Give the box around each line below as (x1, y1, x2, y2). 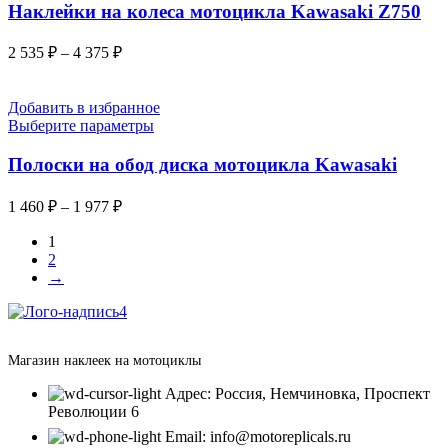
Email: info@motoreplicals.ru (165, 427, 351, 445)
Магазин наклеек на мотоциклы (8, 352, 201, 368)
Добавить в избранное (8, 99, 160, 117)
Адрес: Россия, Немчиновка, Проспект (165, 384, 430, 402)
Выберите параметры (8, 117, 154, 135)
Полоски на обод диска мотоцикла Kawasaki (8, 154, 397, 176)
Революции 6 (48, 402, 139, 420)
